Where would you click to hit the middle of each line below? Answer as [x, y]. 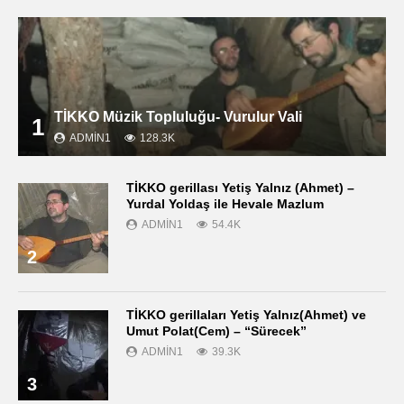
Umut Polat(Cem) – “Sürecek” [216, 331]
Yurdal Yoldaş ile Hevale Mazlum [225, 203]
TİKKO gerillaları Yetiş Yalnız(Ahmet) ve [246, 314]
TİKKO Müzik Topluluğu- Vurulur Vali [178, 116]
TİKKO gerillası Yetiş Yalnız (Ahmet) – [240, 187]
